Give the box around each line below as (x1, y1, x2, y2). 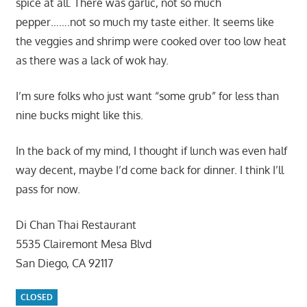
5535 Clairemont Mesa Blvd (15, 236, 151, 251)
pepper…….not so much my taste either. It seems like (15, 14, 274, 29)
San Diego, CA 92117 (15, 256, 113, 270)
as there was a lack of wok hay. (15, 53, 169, 67)
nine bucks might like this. (15, 108, 143, 122)
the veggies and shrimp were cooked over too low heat (15, 34, 286, 48)
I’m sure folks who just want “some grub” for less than (15, 88, 279, 103)
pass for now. (15, 182, 80, 196)
